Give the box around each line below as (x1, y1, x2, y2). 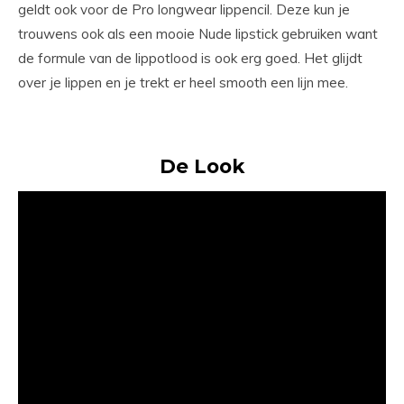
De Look (160, 154, 244, 179)
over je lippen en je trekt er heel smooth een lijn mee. (18, 74, 348, 92)
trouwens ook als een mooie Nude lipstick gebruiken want (18, 25, 378, 43)
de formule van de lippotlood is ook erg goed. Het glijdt (18, 50, 363, 68)
